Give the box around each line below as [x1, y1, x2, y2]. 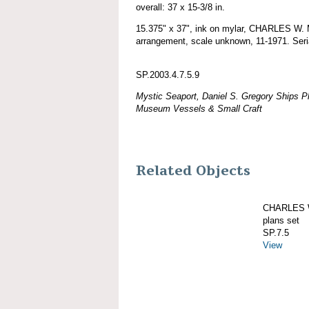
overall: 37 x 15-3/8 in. [136, 1, 225, 12]
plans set [263, 215, 299, 226]
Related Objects [136, 161, 250, 180]
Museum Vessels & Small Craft [136, 103, 262, 114]
